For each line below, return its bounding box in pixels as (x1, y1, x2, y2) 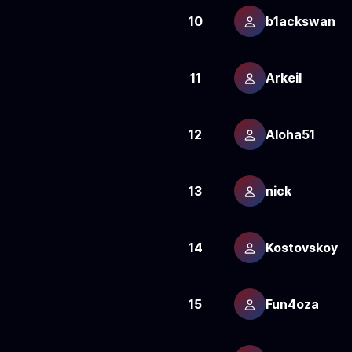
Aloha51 (265, 126, 315, 142)
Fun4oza (265, 295, 319, 312)
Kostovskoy (265, 239, 338, 255)
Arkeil (265, 69, 302, 86)
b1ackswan (265, 13, 335, 29)
